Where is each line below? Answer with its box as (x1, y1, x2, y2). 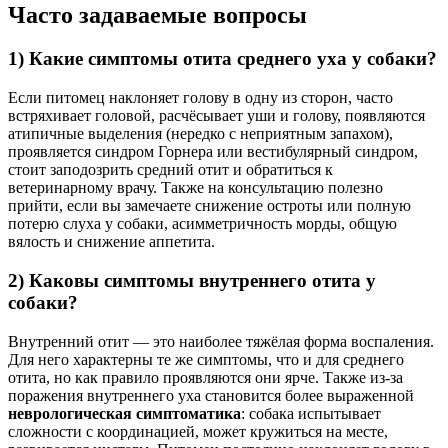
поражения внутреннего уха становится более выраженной (8, 386, 414, 404)
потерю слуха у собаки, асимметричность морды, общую (8, 215, 397, 233)
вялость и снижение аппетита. (8, 233, 215, 251)
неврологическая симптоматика (8, 404, 241, 422)
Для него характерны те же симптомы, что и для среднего (8, 350, 404, 368)
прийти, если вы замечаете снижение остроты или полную (8, 197, 411, 215)
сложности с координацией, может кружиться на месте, (8, 422, 388, 440)
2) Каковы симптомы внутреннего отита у (8, 269, 376, 291)
